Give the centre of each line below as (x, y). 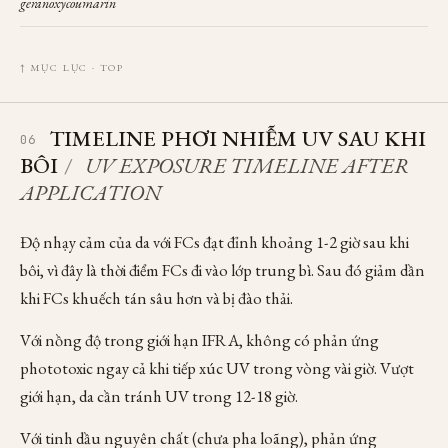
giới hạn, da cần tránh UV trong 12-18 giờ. (159, 396)
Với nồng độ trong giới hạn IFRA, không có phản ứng (199, 340)
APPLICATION (90, 192)
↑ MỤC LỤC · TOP (72, 67)
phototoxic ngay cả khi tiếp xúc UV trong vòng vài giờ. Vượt (217, 368)
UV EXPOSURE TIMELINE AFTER (247, 165)
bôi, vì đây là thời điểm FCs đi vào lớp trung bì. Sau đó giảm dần (222, 270)
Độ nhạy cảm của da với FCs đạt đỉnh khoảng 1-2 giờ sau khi (214, 242)
